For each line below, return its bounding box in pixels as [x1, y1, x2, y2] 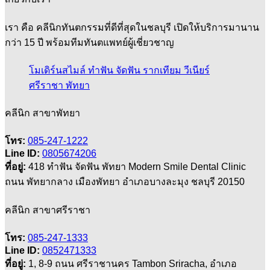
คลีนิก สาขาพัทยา [5, 108, 80, 119]
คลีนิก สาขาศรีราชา [5, 204, 90, 215]
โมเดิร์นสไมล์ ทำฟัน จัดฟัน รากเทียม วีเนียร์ [29, 64, 210, 75]
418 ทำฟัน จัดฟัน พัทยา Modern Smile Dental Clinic [26, 162, 246, 172]
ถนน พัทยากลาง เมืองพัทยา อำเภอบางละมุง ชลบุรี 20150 [5, 177, 245, 187]
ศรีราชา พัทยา [29, 80, 90, 90]
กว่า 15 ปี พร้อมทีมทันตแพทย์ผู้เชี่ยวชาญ [5, 37, 174, 48]
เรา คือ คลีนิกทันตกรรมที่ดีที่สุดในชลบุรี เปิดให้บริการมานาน [5, 22, 259, 33]
